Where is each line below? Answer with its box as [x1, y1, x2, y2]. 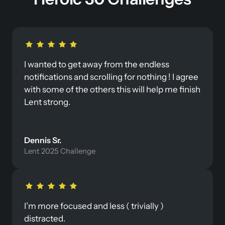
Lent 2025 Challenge [24, 146, 95, 156]
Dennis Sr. [24, 135, 63, 145]
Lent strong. [24, 96, 70, 107]
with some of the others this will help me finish [24, 84, 200, 94]
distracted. [24, 213, 65, 223]
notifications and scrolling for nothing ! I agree [24, 71, 198, 82]
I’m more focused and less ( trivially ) [24, 200, 164, 211]
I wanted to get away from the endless [24, 59, 169, 69]
